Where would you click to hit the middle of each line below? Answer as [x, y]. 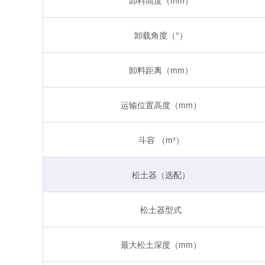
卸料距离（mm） [161, 70]
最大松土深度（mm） [161, 244]
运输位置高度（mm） [161, 104]
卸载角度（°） [161, 35]
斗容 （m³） [161, 139]
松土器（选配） [161, 174]
